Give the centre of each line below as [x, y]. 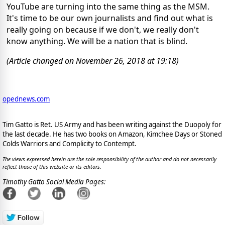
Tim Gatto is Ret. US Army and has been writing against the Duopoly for [112, 125]
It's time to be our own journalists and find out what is [110, 18]
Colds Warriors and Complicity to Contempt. [70, 144]
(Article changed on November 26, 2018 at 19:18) [93, 61]
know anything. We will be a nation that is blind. [97, 41]
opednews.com [26, 99]
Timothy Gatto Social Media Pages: [54, 182]
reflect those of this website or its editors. [52, 166]
